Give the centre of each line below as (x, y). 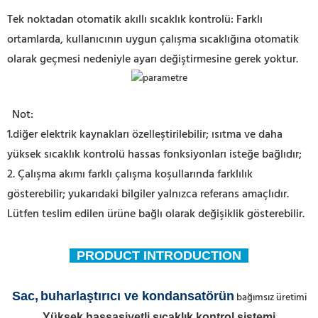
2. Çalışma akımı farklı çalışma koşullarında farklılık (130, 175)
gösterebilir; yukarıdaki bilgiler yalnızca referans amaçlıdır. (148, 194)
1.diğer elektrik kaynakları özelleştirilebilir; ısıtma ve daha (145, 135)
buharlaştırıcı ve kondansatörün (137, 296)
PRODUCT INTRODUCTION (159, 256)
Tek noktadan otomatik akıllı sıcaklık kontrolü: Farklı (135, 20)
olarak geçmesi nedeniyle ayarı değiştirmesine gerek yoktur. (153, 59)
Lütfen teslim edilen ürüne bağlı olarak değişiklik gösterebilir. (156, 214)
